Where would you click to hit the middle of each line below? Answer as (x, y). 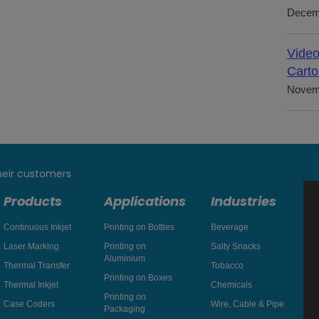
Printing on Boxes (138, 278)
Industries (243, 202)
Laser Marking (31, 247)
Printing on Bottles (139, 228)
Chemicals (231, 285)
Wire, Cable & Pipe (247, 304)
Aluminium (124, 259)
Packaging (124, 309)
